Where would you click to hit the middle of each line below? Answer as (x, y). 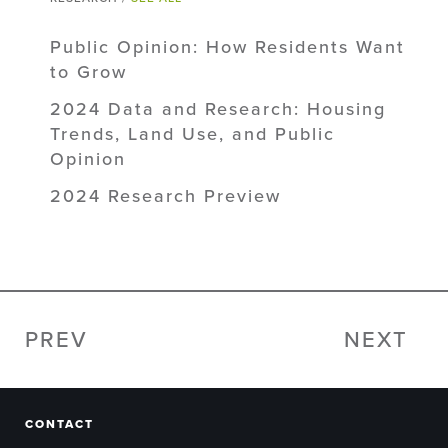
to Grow (88, 71)
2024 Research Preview (165, 195)
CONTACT (59, 423)
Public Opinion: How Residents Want (227, 46)
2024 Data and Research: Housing (218, 108)
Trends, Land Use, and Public (192, 133)
